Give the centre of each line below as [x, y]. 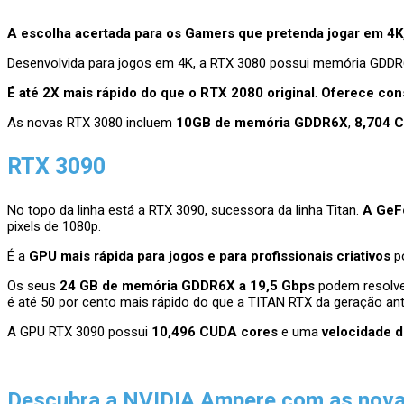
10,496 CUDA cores [215, 331]
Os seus [32, 285]
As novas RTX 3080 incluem [92, 122]
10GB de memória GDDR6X [262, 122]
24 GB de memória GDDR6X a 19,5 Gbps [185, 285]
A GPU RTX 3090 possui [79, 331]
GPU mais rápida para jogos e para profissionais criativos [210, 256]
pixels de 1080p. [54, 226]
